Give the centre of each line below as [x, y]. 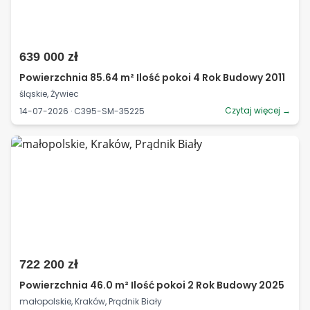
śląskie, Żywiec [49, 94]
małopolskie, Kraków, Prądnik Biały [91, 301]
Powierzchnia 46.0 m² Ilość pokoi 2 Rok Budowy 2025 [152, 285]
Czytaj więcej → [258, 110]
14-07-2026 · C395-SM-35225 [82, 111]
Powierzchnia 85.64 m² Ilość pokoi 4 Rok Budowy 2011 [152, 77]
